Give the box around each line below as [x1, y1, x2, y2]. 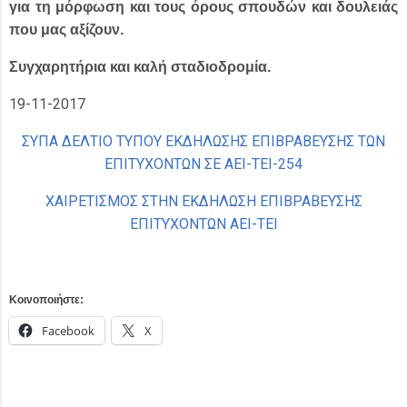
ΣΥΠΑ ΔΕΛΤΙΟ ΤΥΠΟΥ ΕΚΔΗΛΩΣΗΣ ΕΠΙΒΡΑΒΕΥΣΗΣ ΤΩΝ [22, 133, 385, 150]
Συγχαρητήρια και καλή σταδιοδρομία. [9, 59, 271, 74]
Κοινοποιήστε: [9, 293, 84, 306]
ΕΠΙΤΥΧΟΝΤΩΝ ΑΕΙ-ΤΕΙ [129, 215, 278, 233]
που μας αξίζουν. [9, 22, 124, 37]
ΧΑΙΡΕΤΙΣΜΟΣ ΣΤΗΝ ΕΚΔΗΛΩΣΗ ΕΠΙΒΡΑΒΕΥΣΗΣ [45, 193, 362, 210]
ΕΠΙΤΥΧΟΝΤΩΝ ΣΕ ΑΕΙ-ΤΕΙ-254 [104, 155, 303, 173]
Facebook [42, 323, 94, 339]
